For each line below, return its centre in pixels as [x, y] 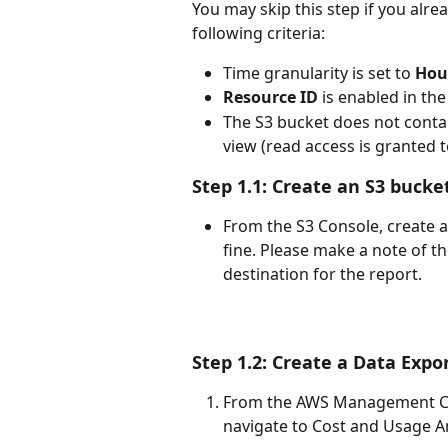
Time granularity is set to [319, 72]
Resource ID [270, 97]
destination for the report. [322, 273]
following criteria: [258, 32]
